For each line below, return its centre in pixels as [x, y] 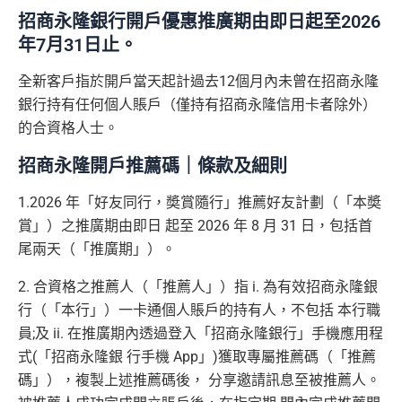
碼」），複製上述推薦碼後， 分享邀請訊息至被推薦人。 [199, 380]
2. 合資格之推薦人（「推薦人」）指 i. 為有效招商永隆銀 [198, 287]
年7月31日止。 [78, 45]
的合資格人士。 [68, 128]
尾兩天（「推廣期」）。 [97, 249]
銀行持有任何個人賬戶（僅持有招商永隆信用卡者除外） [197, 105]
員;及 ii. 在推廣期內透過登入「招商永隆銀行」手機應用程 [201, 334]
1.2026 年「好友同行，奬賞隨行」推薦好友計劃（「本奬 [200, 203]
